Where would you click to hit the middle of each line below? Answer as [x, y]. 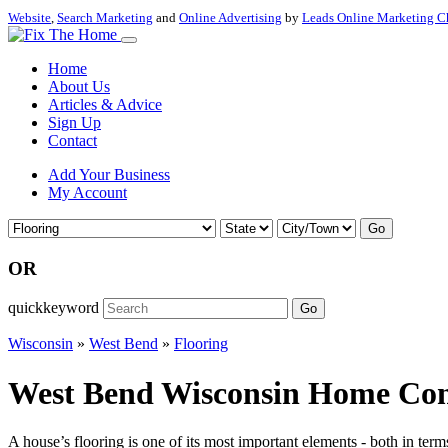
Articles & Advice [105, 104]
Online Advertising [230, 17]
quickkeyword [53, 308]
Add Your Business [109, 174]
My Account [87, 192]
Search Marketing [105, 17]
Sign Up [74, 122]
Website [29, 17]
